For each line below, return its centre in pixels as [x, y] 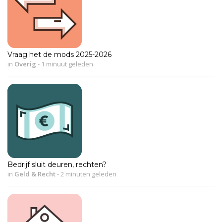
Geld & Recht [35, 174]
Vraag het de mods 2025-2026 [59, 55]
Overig [25, 64]
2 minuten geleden [88, 174]
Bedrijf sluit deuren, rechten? [57, 165]
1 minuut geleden [66, 64]
